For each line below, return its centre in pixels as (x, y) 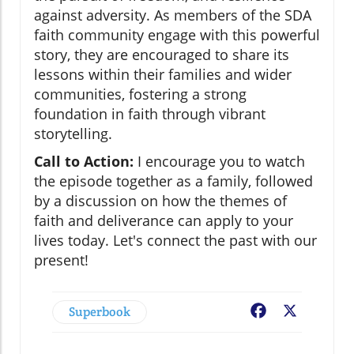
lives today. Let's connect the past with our (175, 241)
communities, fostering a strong (140, 94)
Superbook (100, 312)
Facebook (297, 313)
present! (61, 260)
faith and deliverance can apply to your (164, 221)
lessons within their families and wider (163, 75)
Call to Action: (84, 162)
